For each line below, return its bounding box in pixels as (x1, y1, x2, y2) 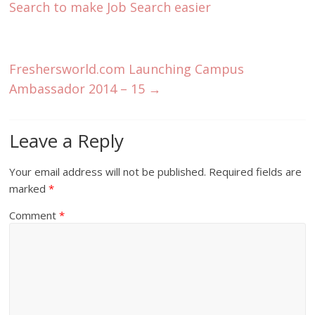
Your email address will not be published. (9, 164, 207, 179)
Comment (9, 207, 60, 222)
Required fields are (209, 164, 302, 179)
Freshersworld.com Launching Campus (9, 60, 245, 77)
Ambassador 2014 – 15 (9, 79, 149, 97)
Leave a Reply (9, 127, 124, 153)
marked (9, 181, 49, 195)
